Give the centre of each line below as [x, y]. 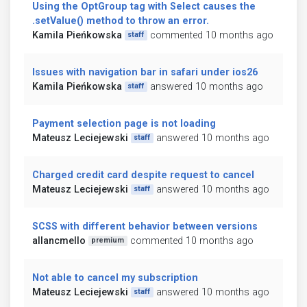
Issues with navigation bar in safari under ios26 [145, 72]
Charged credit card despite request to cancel [143, 175]
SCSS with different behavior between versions [145, 226]
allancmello [59, 241]
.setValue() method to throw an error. [121, 21]
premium [108, 241]
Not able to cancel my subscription [115, 278]
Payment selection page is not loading [124, 123]
